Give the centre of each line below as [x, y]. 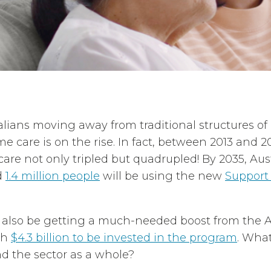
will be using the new [162, 176]
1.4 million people [53, 176]
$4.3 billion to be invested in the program [124, 238]
